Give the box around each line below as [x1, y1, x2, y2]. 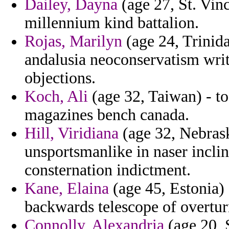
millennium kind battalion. [25, 14, 199, 32]
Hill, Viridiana [25, 124, 119, 143]
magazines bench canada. [25, 106, 189, 124]
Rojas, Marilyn [25, 32, 122, 51]
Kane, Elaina [25, 179, 109, 198]
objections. [25, 69, 96, 87]
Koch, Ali [25, 87, 88, 106]
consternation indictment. [25, 161, 191, 179]
